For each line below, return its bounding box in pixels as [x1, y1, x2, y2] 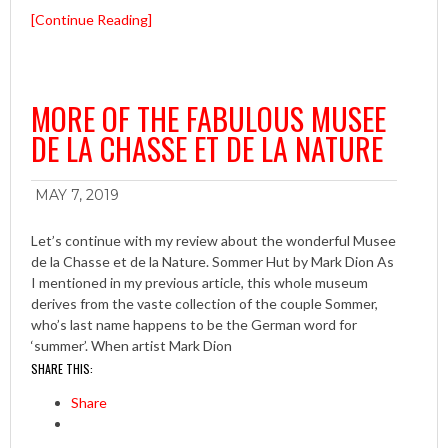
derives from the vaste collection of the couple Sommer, [31, 295, 378, 313]
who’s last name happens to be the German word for [31, 316, 357, 334]
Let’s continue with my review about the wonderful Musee [31, 232, 396, 250]
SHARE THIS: [31, 360, 93, 378]
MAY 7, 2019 [35, 186, 119, 205]
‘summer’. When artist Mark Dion [31, 337, 232, 355]
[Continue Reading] [31, 11, 152, 29]
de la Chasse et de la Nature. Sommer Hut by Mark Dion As [31, 253, 394, 271]
